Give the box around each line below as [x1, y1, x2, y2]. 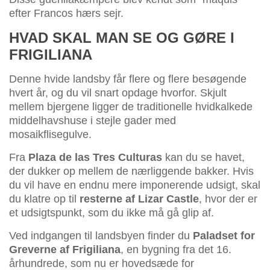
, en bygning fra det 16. [121, 243, 231, 256]
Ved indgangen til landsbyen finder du [9, 230, 193, 242]
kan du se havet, [162, 151, 245, 164]
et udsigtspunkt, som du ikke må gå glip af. [9, 207, 214, 219]
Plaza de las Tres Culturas [28, 151, 162, 164]
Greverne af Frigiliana [9, 243, 121, 256]
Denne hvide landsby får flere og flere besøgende [9, 73, 246, 86]
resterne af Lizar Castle [80, 193, 199, 206]
